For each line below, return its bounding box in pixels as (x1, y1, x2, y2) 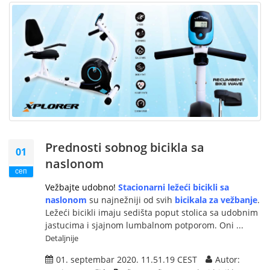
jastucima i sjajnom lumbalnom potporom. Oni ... (45, 219, 243, 231)
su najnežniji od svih (89, 194, 175, 206)
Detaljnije (45, 233, 78, 244)
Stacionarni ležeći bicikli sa (118, 181, 229, 193)
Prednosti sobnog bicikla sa (45, 139, 204, 156)
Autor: (215, 254, 240, 266)
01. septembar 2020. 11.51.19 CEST (56, 254, 197, 266)
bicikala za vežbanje (175, 194, 257, 206)
